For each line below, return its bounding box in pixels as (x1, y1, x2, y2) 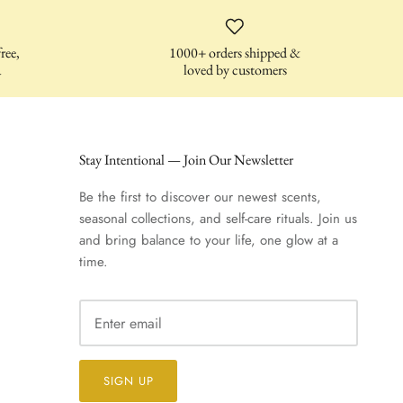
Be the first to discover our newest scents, (79, 187, 321, 208)
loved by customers (183, 60, 287, 80)
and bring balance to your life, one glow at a (79, 230, 338, 251)
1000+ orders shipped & (169, 43, 301, 63)
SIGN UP (103, 372, 154, 390)
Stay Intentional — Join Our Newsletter (79, 150, 293, 170)
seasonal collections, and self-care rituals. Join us (79, 209, 357, 229)
